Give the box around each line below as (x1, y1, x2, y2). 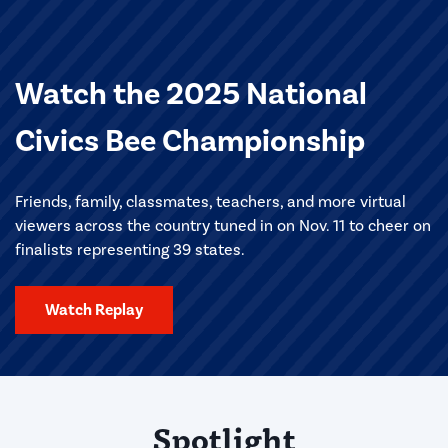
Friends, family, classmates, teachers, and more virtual (15, 192, 406, 212)
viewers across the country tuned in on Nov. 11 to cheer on (15, 216, 431, 236)
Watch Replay (45, 300, 143, 321)
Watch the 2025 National (15, 74, 367, 114)
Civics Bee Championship (15, 121, 365, 161)
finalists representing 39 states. (15, 240, 245, 260)
